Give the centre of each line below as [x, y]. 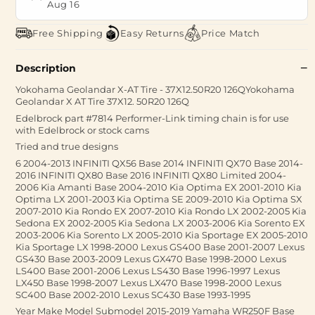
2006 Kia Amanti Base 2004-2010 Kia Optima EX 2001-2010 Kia [159, 187]
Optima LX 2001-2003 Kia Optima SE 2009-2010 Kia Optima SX [159, 199]
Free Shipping [68, 33]
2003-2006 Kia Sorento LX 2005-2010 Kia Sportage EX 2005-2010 [162, 234]
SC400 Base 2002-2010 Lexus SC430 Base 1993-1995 [133, 294]
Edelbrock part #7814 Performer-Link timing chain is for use [152, 118]
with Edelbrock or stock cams [82, 130]
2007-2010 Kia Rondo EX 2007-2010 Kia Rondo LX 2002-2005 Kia [161, 211]
